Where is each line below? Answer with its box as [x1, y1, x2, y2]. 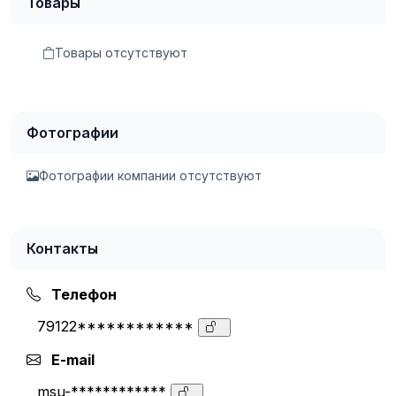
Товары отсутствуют [55, 44, 187, 60]
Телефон [48, 285, 117, 303]
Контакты [27, 239, 98, 257]
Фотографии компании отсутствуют [39, 167, 262, 183]
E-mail [48, 350, 95, 369]
